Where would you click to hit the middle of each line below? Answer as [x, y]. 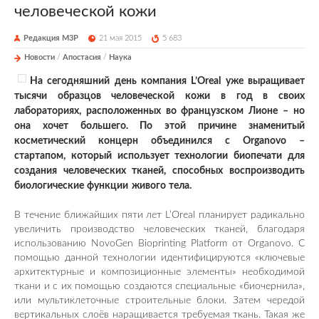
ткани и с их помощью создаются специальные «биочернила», [159, 286]
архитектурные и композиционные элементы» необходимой [159, 272]
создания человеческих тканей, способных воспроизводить [159, 171]
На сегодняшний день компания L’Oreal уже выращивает [167, 81]
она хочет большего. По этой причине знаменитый [159, 126]
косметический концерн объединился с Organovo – [159, 141]
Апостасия [82, 57]
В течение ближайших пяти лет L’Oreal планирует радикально [159, 215]
